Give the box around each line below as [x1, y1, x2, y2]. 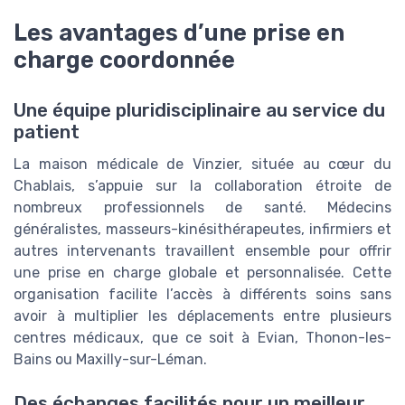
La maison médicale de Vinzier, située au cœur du [14, 155, 391, 174]
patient [14, 121, 80, 144]
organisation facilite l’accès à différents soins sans [14, 286, 391, 304]
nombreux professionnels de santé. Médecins [14, 199, 391, 217]
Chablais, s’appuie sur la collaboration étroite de [14, 177, 391, 195]
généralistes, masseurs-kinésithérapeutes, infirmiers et [14, 221, 391, 239]
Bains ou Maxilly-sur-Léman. [14, 351, 207, 369]
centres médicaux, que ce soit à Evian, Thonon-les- [14, 329, 391, 347]
